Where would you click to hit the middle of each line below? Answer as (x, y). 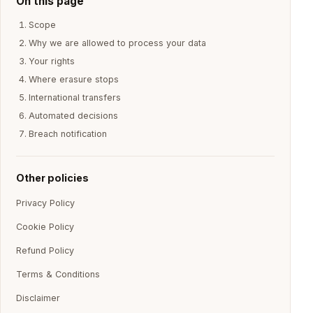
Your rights (52, 61)
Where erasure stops (74, 79)
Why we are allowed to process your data (117, 43)
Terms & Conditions (58, 274)
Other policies (52, 178)
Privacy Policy (45, 203)
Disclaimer (38, 298)
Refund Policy (45, 250)
